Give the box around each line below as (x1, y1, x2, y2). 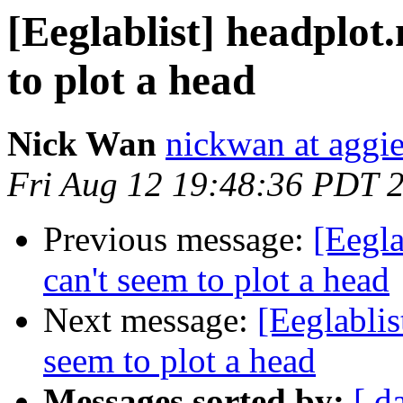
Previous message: (43, 219, 313, 259)
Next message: (43, 300, 257, 340)
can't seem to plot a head (43, 260, 390, 300)
